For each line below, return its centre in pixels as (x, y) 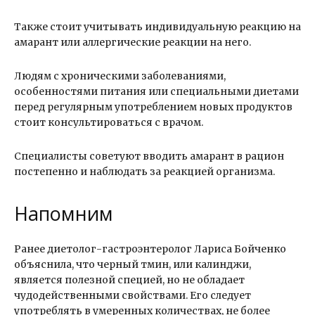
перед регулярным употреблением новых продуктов (153, 107)
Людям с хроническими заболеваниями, (120, 76)
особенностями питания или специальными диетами (156, 92)
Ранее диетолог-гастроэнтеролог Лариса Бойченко (150, 249)
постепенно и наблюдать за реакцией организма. (144, 172)
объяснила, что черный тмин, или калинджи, (133, 265)
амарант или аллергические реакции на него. (133, 43)
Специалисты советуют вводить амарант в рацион (149, 156)
